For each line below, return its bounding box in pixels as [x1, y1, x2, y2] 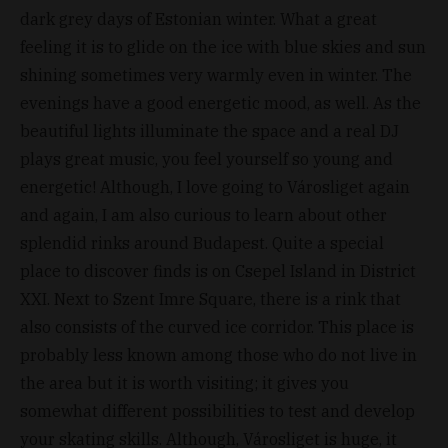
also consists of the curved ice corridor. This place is [20, 316, 414, 337]
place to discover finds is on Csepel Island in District [20, 260, 416, 281]
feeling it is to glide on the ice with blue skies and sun [20, 36, 426, 57]
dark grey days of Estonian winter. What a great [20, 8, 377, 29]
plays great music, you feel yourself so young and [20, 148, 393, 169]
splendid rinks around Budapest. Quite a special [20, 232, 384, 253]
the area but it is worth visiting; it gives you [20, 372, 349, 393]
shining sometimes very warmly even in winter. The [20, 64, 412, 85]
